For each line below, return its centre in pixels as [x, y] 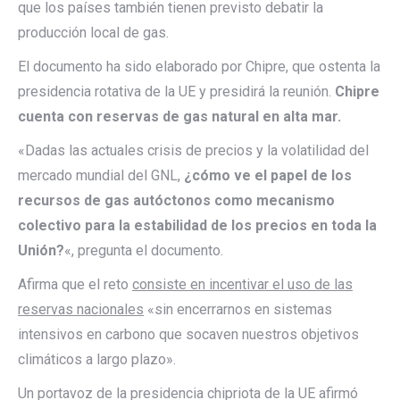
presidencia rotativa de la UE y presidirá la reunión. [176, 91]
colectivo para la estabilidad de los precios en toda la [197, 225]
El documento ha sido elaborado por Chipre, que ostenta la [199, 66]
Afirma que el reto [75, 284]
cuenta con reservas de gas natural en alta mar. [179, 116]
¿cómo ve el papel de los [268, 175]
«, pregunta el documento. [144, 250]
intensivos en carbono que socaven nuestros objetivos [188, 334]
